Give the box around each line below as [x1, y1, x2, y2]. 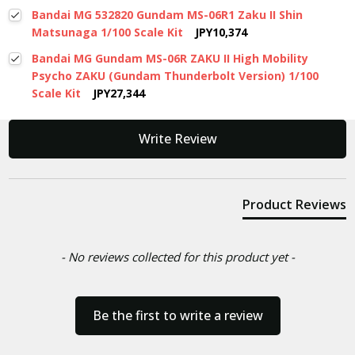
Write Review [138, 130, 217, 148]
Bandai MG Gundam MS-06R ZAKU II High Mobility [31, 51, 308, 67]
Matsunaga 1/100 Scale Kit [31, 25, 183, 40]
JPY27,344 [92, 86, 145, 101]
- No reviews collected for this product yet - [60, 249, 295, 265]
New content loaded [8, 120, 128, 138]
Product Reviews [242, 196, 346, 214]
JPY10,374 [194, 25, 247, 40]
